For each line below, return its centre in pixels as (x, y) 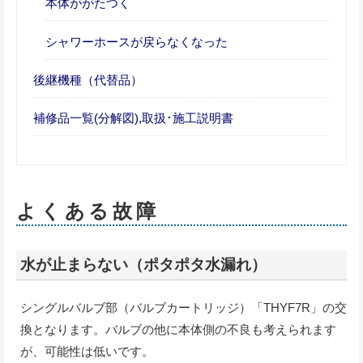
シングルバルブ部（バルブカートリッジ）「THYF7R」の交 (184, 308)
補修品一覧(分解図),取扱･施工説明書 (133, 117)
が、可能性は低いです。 (87, 352)
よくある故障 (88, 211)
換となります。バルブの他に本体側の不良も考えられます (178, 330)
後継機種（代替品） (88, 79)
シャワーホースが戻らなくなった (137, 41)
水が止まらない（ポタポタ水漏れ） (143, 265)
